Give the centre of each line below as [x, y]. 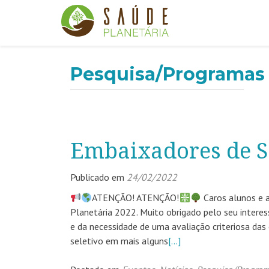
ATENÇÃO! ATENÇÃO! [136, 198]
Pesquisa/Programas [168, 74]
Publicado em [98, 177]
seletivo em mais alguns [119, 241]
